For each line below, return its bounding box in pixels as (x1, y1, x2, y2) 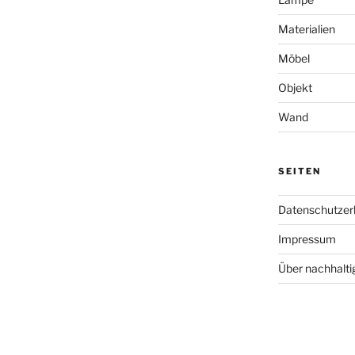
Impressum (277, 231, 336, 246)
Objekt (277, 80, 312, 94)
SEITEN (277, 165, 321, 177)
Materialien (277, 21, 335, 36)
